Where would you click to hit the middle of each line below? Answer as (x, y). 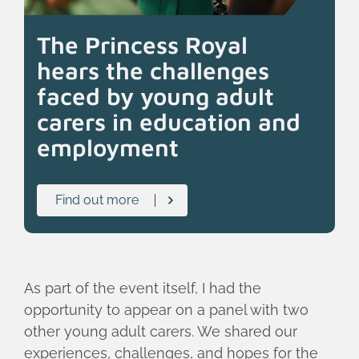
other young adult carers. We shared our (161, 331)
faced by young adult (156, 95)
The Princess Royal (143, 44)
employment (108, 147)
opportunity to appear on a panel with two (166, 309)
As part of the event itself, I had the (143, 288)
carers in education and (169, 121)
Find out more (97, 200)
